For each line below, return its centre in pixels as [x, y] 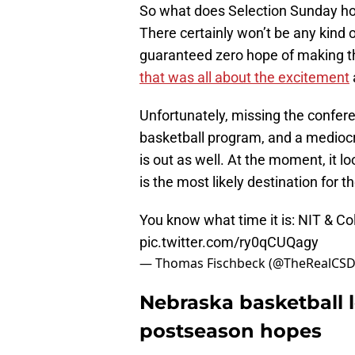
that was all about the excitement [244, 78]
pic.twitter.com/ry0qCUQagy [229, 242]
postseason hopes [231, 331]
